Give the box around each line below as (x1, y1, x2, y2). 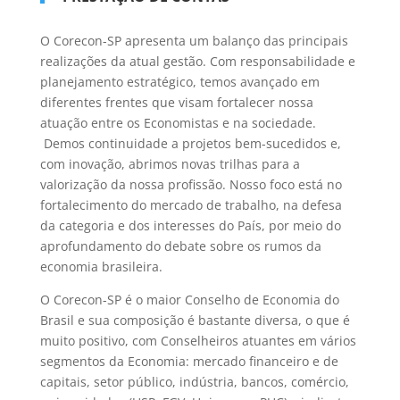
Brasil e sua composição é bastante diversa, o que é (39, 311, 350, 329)
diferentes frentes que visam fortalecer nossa (39, 93, 313, 111)
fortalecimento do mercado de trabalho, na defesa (39, 196, 342, 213)
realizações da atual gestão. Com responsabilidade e (39, 52, 355, 70)
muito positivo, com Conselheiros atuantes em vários (39, 331, 356, 349)
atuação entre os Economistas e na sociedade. (39, 113, 320, 131)
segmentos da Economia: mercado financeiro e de (39, 352, 338, 370)
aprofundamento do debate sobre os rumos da (39, 237, 321, 254)
